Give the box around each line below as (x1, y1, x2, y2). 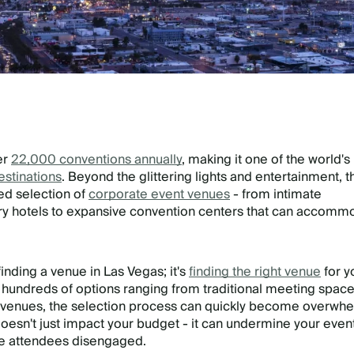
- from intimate (230, 183, 322, 206)
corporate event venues (88, 183, 230, 206)
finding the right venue (189, 261, 321, 284)
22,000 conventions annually (11, 149, 182, 171)
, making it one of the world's (182, 149, 350, 171)
